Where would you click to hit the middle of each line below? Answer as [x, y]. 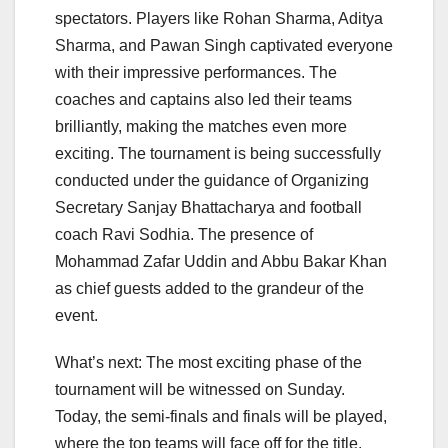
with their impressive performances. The [196, 73]
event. [76, 316]
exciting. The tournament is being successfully [218, 154]
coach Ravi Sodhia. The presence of [184, 235]
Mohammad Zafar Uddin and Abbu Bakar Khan [221, 262]
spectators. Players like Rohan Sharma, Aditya [219, 19]
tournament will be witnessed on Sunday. [200, 390]
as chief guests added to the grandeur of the [209, 289]
